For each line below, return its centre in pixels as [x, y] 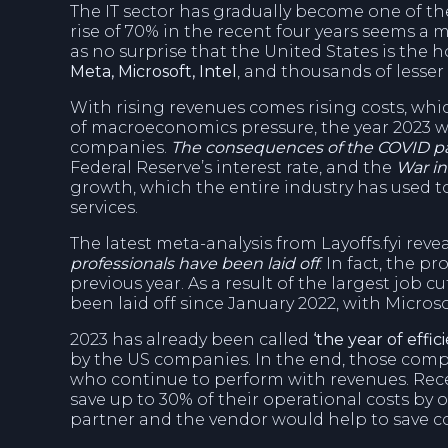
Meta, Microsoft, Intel [153, 71]
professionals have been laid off [194, 263]
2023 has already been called [191, 339]
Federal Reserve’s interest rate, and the [233, 167]
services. [104, 207]
